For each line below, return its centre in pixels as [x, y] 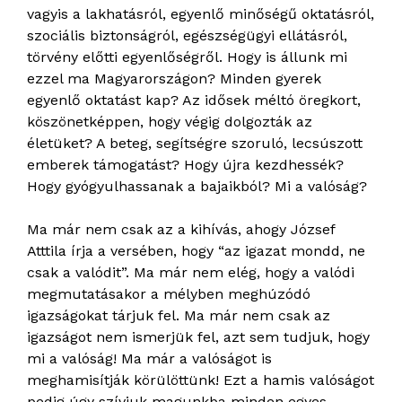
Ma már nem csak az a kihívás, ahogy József [181, 230]
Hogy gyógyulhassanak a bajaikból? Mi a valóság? [197, 187]
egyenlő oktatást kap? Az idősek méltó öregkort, [194, 100]
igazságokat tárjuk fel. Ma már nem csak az [179, 316]
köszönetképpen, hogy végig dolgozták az [170, 122]
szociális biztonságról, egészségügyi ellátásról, [187, 36]
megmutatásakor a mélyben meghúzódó [169, 294]
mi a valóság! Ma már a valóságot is [149, 359]
